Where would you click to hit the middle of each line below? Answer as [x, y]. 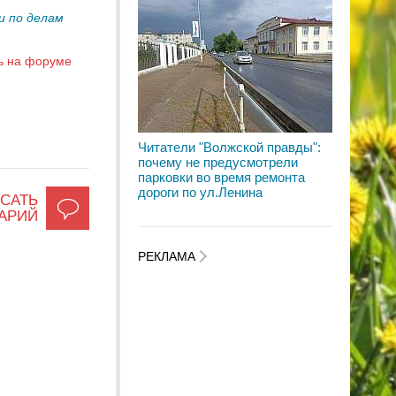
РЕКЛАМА [168, 257]
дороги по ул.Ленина [200, 192]
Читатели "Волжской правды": [229, 147]
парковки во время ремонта [221, 177]
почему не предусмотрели [218, 162]
